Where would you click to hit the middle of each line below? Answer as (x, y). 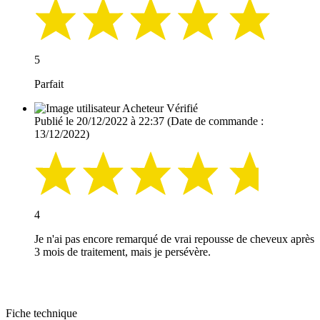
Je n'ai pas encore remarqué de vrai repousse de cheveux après (174, 239)
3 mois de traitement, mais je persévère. (122, 252)
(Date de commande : (214, 121)
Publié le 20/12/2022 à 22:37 (99, 121)
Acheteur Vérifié (160, 109)
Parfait (49, 84)
